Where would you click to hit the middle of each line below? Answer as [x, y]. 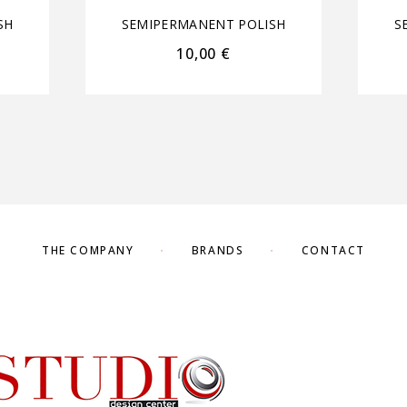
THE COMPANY [88, 250]
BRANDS [218, 250]
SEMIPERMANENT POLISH [203, 25]
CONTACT [333, 250]
